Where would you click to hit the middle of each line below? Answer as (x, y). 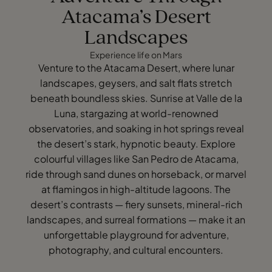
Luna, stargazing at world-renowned (136, 113)
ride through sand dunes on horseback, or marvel (136, 174)
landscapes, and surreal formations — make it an (136, 219)
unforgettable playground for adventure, (136, 234)
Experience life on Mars (136, 54)
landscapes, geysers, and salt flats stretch (136, 83)
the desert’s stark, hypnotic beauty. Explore (136, 143)
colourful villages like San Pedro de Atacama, (136, 158)
